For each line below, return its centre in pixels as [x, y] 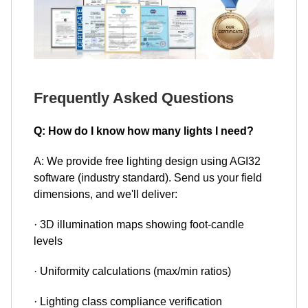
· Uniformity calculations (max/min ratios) [132, 272]
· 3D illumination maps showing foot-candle [139, 225]
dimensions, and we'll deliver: [106, 195]
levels [48, 241]
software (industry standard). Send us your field [148, 178]
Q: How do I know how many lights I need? [144, 131]
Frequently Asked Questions [134, 98]
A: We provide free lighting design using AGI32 [147, 162]
